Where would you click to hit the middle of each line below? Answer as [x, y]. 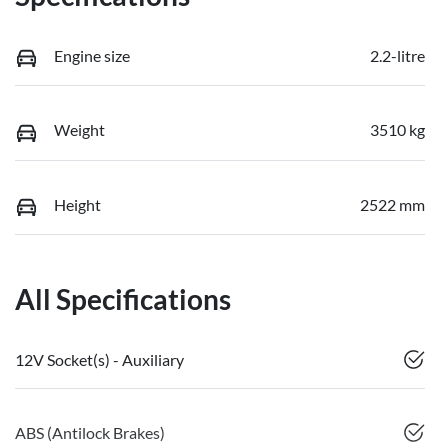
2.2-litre [397, 55]
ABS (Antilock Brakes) [90, 433]
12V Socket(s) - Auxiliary [99, 360]
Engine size [92, 55]
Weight [79, 130]
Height [77, 204]
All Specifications [123, 299]
